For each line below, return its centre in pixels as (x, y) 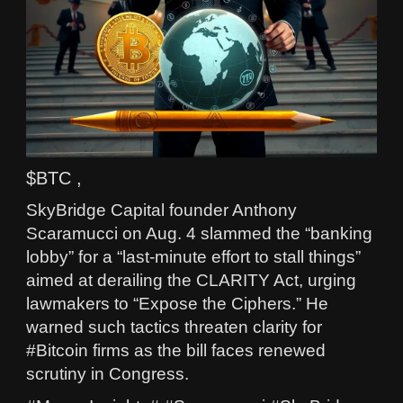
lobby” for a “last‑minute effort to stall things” (193, 256)
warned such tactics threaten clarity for (174, 327)
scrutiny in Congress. (107, 373)
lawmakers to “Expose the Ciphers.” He (177, 303)
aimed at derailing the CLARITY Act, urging (191, 280)
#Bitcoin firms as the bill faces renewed (176, 350)
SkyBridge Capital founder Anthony (161, 210)
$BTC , (54, 178)
